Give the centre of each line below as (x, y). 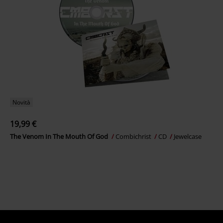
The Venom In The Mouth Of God (60, 137)
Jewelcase (188, 137)
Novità (21, 103)
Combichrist (134, 137)
